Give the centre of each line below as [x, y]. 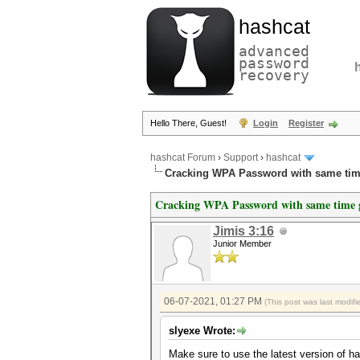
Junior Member [242, 243]
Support [241, 158]
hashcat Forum [183, 158]
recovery [274, 75]
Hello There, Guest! [190, 123]
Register [306, 123]
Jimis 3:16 [243, 231]
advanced [274, 51]
